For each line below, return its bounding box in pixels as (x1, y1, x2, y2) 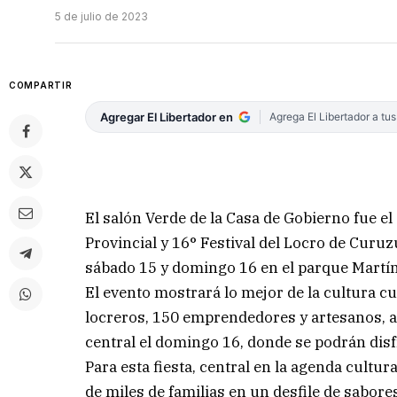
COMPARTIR (9, 80, 73, 91)
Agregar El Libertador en (100, 110, 234, 125)
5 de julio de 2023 (55, 10, 148, 24)
